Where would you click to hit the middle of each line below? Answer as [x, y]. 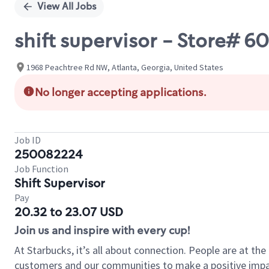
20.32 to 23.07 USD [69, 212]
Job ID [28, 140]
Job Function [41, 169]
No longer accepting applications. [121, 92]
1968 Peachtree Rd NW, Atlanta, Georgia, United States [125, 67]
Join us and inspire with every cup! [102, 231]
